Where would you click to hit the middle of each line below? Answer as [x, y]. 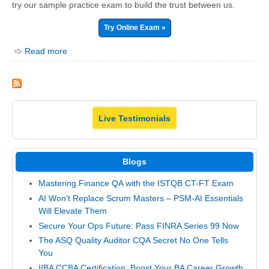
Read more [46, 51]
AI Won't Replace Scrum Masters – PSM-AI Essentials [141, 198]
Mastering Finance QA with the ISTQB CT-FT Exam [136, 183]
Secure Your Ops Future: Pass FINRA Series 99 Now [138, 225]
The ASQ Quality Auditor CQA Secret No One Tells [133, 240]
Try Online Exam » [134, 28]
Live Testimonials [134, 118]
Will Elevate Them [72, 211]
